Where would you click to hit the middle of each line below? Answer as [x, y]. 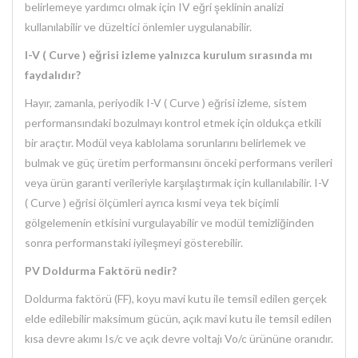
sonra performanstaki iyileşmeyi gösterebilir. [134, 243]
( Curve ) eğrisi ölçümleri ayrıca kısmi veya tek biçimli [152, 203]
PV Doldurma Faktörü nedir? [101, 271]
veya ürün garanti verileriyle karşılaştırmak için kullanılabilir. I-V [177, 183]
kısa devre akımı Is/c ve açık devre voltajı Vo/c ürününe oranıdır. [179, 339]
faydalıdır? [53, 75]
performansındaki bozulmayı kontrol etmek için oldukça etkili [173, 123]
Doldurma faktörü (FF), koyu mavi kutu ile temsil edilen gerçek [176, 299]
